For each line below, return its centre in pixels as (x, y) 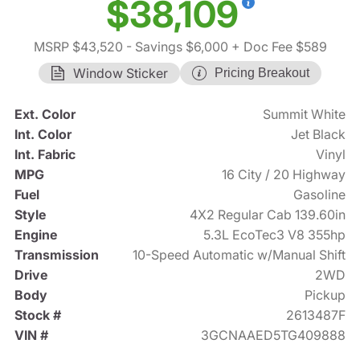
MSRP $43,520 (78, 47)
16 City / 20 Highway (284, 175)
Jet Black (319, 135)
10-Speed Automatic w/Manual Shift (239, 255)
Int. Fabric (45, 155)
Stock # (37, 315)
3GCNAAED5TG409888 (274, 335)
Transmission (56, 255)
